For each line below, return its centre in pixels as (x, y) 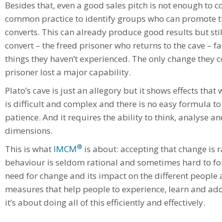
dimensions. (29, 131)
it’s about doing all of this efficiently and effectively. (105, 203)
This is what (29, 149)
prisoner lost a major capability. (68, 72)
